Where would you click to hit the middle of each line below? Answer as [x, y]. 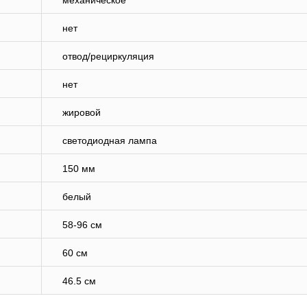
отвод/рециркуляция [108, 57]
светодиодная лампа [110, 141]
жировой [82, 113]
